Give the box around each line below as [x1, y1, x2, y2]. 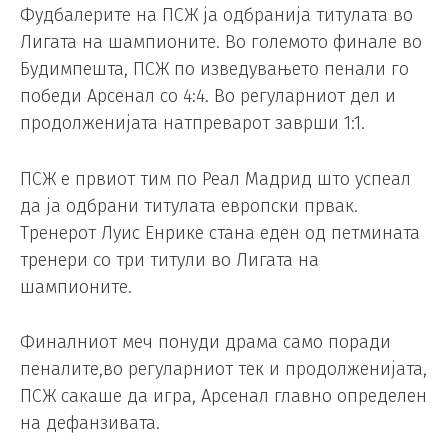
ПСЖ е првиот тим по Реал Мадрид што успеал [20, 167, 411, 190]
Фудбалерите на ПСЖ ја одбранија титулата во [20, 3, 413, 26]
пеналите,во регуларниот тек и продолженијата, [20, 358, 427, 381]
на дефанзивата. [20, 412, 160, 435]
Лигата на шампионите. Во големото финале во [20, 30, 422, 53]
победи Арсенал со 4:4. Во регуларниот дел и [20, 84, 396, 107]
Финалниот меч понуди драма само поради [20, 331, 391, 354]
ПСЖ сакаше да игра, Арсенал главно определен [20, 385, 427, 408]
